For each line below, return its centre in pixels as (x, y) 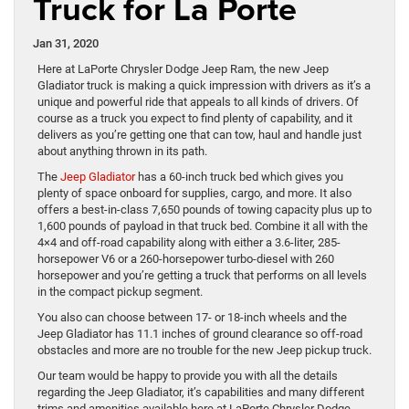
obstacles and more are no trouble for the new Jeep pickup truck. (204, 351)
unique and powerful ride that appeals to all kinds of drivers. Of (198, 102)
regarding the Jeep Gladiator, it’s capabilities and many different (201, 393)
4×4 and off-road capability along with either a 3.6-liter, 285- (189, 243)
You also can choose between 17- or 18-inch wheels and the (192, 318)
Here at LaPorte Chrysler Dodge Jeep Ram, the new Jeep (183, 69)
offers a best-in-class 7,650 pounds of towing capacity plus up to (204, 210)
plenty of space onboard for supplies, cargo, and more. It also (194, 194)
